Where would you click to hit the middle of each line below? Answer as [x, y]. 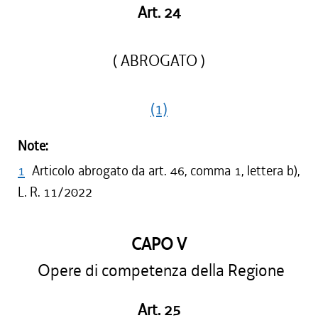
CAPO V [159, 245]
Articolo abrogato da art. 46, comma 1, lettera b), [166, 171]
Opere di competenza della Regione [159, 271]
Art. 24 [159, 13]
